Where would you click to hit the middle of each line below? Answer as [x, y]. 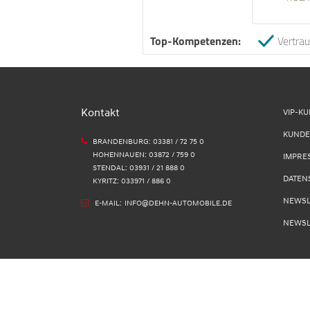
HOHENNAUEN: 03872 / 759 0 [144, 155]
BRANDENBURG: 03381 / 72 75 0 [148, 142]
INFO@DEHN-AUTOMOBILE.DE [178, 203]
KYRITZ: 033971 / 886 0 [132, 181]
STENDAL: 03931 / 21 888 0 [139, 168]
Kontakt [100, 113]
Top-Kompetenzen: [195, 40]
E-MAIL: [108, 203]
